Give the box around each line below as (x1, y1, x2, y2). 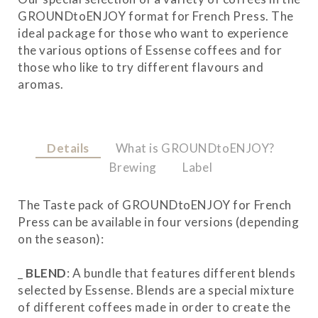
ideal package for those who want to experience (18, 25, 289, 40)
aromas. (18, 76, 64, 92)
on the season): (18, 231, 104, 247)
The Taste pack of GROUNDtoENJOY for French (18, 197, 292, 213)
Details (46, 140, 89, 155)
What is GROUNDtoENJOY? (115, 140, 275, 155)
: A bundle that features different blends (67, 265, 296, 281)
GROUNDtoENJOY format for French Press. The (18, 8, 294, 23)
